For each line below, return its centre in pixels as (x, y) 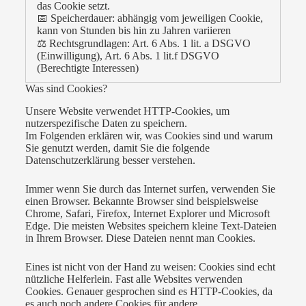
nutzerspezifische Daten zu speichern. (106, 123)
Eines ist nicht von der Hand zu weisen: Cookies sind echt (150, 266)
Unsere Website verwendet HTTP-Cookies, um (127, 111)
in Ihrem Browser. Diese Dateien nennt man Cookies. (140, 238)
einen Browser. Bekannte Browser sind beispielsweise (141, 201)
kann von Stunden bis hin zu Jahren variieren (134, 30)
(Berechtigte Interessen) (87, 68)
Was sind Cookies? (66, 88)
